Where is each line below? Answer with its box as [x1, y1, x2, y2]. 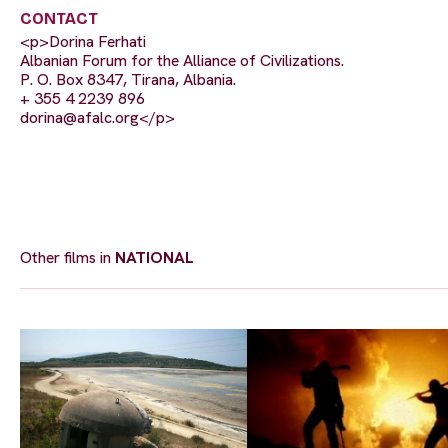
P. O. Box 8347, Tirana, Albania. [20, 69, 236, 91]
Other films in [20, 247, 115, 269]
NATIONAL [115, 247, 194, 269]
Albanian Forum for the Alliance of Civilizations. [20, 50, 344, 72]
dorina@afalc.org [20, 107, 139, 129]
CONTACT [20, 9, 98, 29]
